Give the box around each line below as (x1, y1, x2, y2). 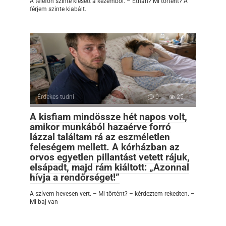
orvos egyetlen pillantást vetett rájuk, (30, 151, 190, 163)
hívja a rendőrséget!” (30, 171, 120, 183)
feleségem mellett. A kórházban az (30, 141, 180, 153)
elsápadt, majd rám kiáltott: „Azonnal (30, 161, 189, 173)
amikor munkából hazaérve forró (30, 121, 171, 133)
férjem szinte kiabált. (30, 5, 86, 13)
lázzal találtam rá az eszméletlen (30, 131, 170, 143)
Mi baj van (30, 198, 58, 205)
